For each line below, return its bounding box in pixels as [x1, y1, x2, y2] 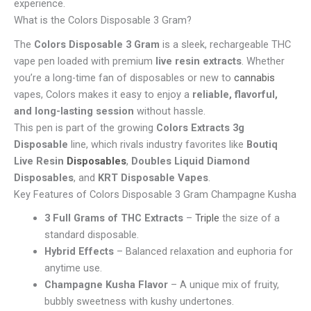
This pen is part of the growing [14, 121, 156, 134]
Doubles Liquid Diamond [131, 154, 250, 167]
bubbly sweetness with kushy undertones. [44, 294, 234, 308]
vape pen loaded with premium [14, 54, 155, 67]
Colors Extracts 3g [156, 121, 244, 134]
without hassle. [134, 104, 205, 117]
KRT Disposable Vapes [98, 171, 208, 184]
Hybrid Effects [44, 244, 114, 258]
